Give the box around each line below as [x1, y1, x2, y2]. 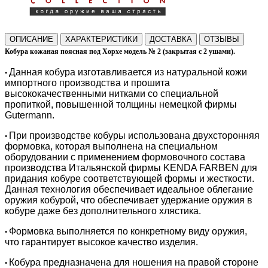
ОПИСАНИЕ [10, 34, 53, 44]
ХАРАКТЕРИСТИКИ [65, 34, 138, 44]
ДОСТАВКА [150, 34, 192, 44]
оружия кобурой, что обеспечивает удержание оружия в [5, 194, 252, 205]
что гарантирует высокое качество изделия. [5, 236, 198, 247]
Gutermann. [5, 109, 54, 120]
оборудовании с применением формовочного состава [5, 151, 245, 162]
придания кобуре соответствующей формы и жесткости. [5, 173, 254, 184]
